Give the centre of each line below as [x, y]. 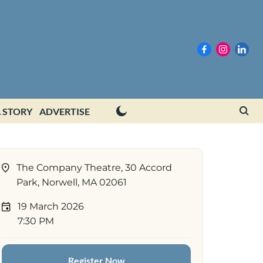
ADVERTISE [64, 111]
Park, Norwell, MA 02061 [72, 182]
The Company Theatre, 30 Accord [94, 168]
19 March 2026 [51, 206]
